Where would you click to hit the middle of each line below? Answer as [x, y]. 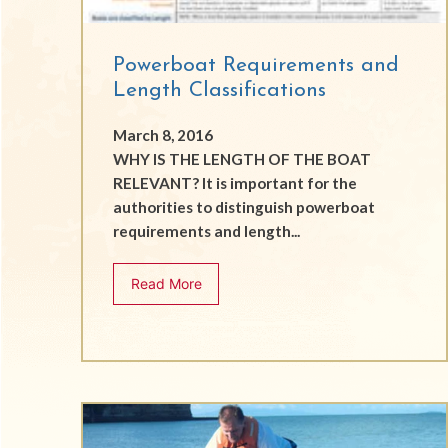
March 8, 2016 [162, 134]
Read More [166, 284]
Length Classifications [219, 90]
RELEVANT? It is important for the [234, 182]
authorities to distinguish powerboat [243, 206]
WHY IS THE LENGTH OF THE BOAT [241, 158]
